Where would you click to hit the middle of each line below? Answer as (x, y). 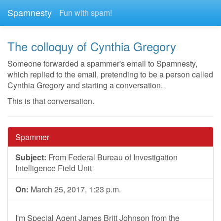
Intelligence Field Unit (54, 168)
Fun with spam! (86, 13)
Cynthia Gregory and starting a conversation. (85, 85)
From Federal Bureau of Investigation (112, 157)
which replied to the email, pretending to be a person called (110, 74)
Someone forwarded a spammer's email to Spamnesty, (102, 63)
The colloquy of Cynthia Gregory (92, 46)
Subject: (31, 157)
